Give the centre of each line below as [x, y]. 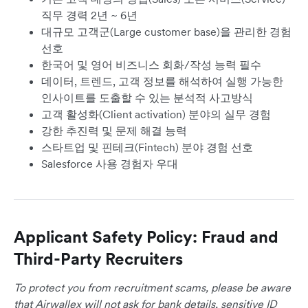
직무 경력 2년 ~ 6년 [89, 15]
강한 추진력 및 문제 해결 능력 [114, 131]
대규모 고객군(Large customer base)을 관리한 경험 [166, 32]
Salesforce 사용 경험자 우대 [110, 164]
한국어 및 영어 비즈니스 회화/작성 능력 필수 [151, 65]
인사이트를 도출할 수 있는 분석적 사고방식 [147, 98]
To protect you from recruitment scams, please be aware [152, 288]
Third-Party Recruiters [98, 259]
